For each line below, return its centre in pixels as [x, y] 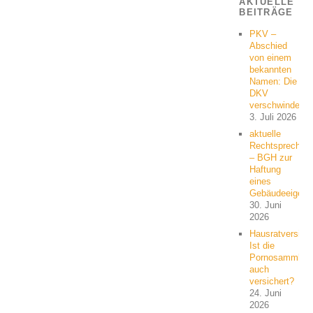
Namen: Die [274, 81]
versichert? [272, 281]
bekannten [271, 69]
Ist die [262, 245]
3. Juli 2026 [273, 117]
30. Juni [266, 205]
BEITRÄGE [266, 12]
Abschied [269, 45]
